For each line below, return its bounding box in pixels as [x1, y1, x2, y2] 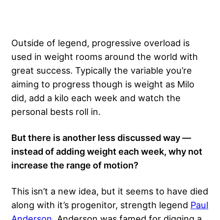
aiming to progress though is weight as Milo [11, 78, 194, 89]
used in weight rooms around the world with [11, 51, 198, 62]
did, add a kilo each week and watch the [11, 92, 181, 103]
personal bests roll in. [11, 106, 101, 117]
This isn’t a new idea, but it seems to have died [11, 185, 208, 196]
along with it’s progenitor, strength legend [11, 199, 191, 210]
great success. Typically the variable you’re [11, 64, 192, 76]
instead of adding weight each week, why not [11, 145, 202, 157]
